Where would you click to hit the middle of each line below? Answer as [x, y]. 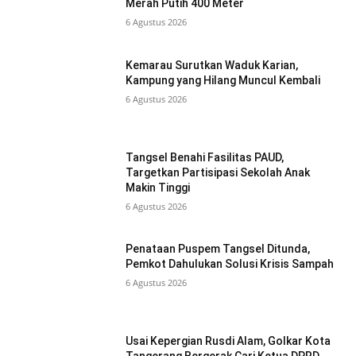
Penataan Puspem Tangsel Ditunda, [218, 249]
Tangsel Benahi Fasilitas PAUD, [205, 157]
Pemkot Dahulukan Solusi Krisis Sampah [230, 264]
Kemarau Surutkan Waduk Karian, [212, 66]
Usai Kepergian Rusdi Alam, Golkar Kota [228, 341]
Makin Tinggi [158, 187]
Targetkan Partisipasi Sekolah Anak [218, 172]
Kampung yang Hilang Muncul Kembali [223, 81]
